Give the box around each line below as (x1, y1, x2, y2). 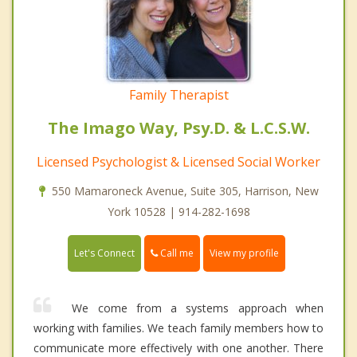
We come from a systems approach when (63, 300, 324, 316)
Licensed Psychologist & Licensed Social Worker (37, 152, 320, 171)
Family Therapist (128, 85, 229, 104)
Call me (158, 245, 194, 260)
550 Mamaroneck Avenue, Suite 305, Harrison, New (51, 182, 319, 198)
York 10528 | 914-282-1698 (107, 203, 250, 219)
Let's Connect (74, 245, 135, 260)
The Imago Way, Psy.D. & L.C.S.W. (47, 116, 310, 139)
